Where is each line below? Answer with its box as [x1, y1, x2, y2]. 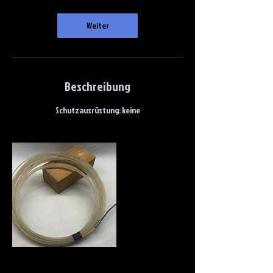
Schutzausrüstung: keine [55, 104, 140, 116]
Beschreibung [65, 77, 130, 94]
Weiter [86, 19, 109, 31]
